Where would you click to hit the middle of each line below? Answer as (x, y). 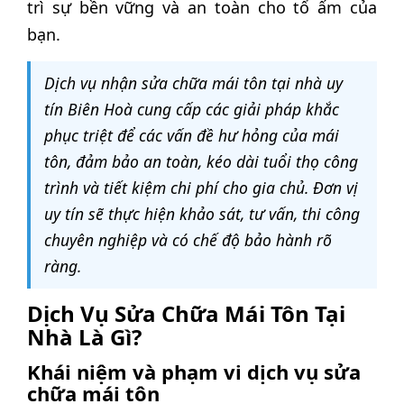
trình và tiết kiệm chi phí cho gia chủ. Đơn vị (201, 188)
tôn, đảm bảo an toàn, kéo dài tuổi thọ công (201, 162)
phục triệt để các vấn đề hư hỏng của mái (192, 136)
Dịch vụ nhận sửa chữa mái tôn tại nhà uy (193, 83)
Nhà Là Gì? (84, 337)
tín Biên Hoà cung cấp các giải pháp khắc (192, 110)
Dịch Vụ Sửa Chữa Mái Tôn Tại (186, 314)
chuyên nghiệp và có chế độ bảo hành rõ (188, 240)
